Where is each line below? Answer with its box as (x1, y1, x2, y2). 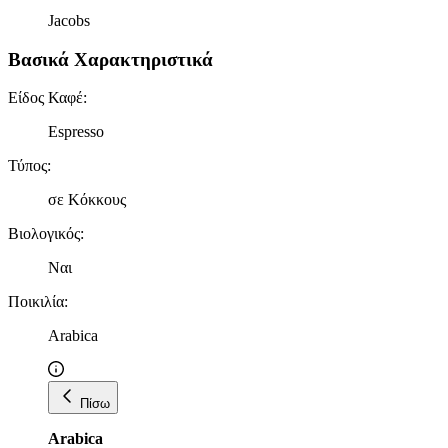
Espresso (48, 123, 104, 141)
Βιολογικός (8, 225, 80, 243)
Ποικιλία (8, 293, 64, 311)
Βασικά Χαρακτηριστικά (8, 48, 213, 70)
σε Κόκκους (48, 191, 126, 209)
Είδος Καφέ (8, 89, 83, 107)
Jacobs (48, 11, 90, 29)
